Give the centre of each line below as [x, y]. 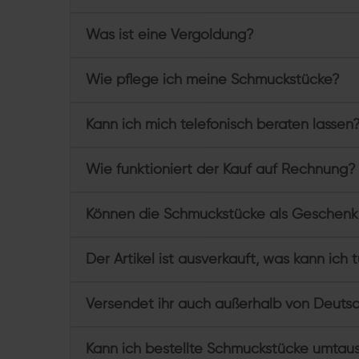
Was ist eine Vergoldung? [169, 35]
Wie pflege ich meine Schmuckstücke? [212, 80]
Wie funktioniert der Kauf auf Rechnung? [220, 169]
